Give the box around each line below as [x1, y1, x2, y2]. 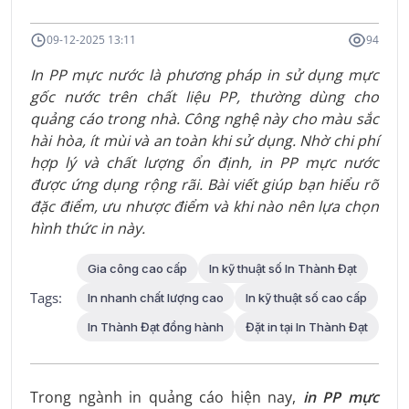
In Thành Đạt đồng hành [88, 319, 224, 334]
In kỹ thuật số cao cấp [246, 289, 367, 305]
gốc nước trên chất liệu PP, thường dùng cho [30, 86, 379, 107]
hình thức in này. [30, 217, 145, 238]
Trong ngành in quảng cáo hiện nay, [30, 386, 303, 407]
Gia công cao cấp [88, 260, 187, 276]
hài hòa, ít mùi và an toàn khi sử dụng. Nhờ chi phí [30, 130, 379, 151]
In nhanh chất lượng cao [88, 289, 224, 305]
